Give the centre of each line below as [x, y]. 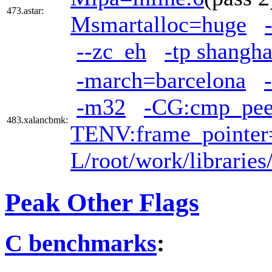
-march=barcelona [161, 80]
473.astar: [25, 10]
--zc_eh [111, 51]
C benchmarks [81, 243]
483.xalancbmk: [37, 120]
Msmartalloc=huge [158, 24]
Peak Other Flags [102, 202]
